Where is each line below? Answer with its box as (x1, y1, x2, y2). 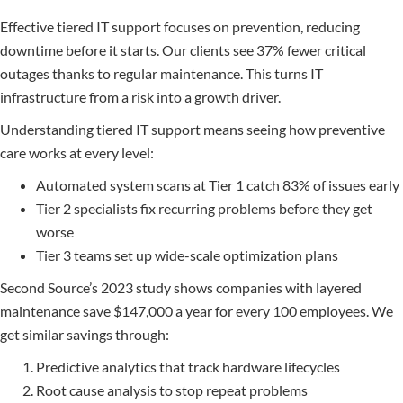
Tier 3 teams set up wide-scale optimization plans (36, 246, 338, 264)
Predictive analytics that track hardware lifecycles (36, 358, 340, 376)
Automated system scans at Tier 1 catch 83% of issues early (36, 176, 399, 194)
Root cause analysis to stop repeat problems (36, 381, 308, 399)
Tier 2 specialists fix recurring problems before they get (36, 200, 372, 218)
